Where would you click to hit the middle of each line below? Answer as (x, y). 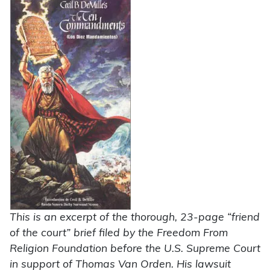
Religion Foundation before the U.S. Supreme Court (135, 250)
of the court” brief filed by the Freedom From (119, 234)
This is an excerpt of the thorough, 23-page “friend (135, 218)
